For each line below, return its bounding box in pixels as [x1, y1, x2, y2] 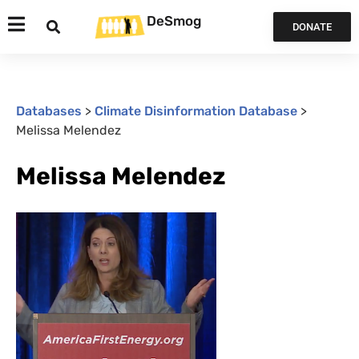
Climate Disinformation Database [95, 103, 297, 119]
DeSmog [147, 12, 201, 29]
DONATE [292, 21, 332, 33]
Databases [16, 103, 82, 119]
